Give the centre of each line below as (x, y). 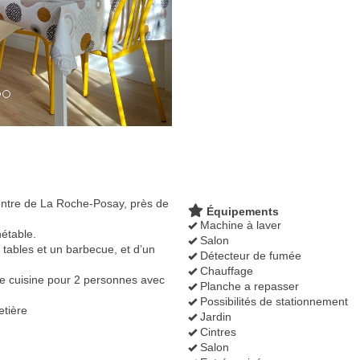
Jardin (214, 316)
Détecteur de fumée (249, 255)
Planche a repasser (248, 286)
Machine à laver (239, 225)
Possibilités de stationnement (272, 301)
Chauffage (225, 270)
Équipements (241, 211)
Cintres (217, 331)
